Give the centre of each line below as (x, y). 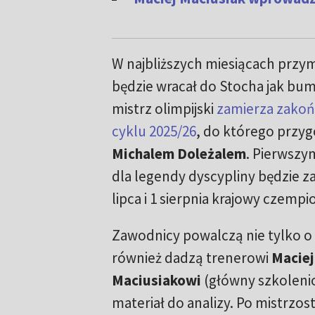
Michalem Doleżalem (179, 154)
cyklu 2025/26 (154, 131)
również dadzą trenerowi (191, 258)
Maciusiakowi (156, 281)
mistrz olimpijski (164, 109)
